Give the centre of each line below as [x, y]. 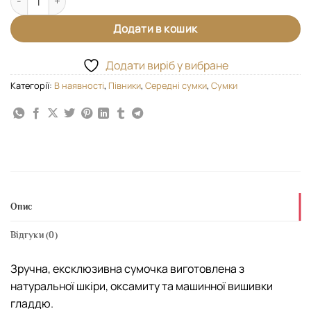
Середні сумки [176, 85]
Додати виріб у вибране [167, 65]
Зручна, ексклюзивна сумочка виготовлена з [127, 269]
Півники [125, 85]
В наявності [79, 85]
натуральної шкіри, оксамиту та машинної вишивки [142, 286]
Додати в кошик [155, 28]
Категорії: [32, 85]
